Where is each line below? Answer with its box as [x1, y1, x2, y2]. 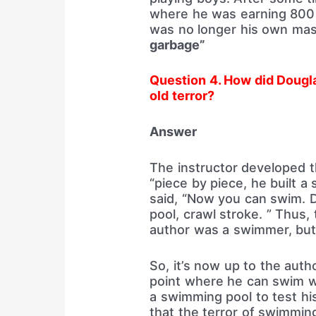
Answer [150, 124, 197, 140]
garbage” [150, 37, 206, 52]
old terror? [150, 88, 214, 104]
